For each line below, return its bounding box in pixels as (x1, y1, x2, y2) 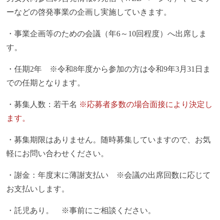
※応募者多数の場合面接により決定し (79, 100, 213, 109)
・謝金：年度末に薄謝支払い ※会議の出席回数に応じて (6, 171, 211, 180)
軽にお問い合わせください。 (6, 149, 109, 158)
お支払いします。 (6, 185, 70, 193)
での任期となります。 (6, 79, 85, 87)
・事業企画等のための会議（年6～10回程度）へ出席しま (6, 29, 207, 38)
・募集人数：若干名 (6, 100, 80, 109)
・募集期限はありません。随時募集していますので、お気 (6, 136, 211, 144)
